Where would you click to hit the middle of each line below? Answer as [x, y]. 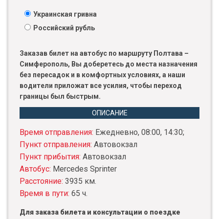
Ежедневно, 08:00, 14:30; [140, 132]
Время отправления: [57, 132]
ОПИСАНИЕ [109, 113]
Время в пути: [45, 194]
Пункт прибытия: [51, 157]
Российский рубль [64, 28]
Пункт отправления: [57, 145]
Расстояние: [42, 181]
